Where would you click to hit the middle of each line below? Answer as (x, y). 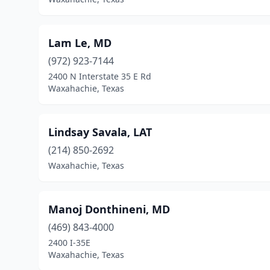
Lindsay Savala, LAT (100, 132)
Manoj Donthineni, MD (109, 209)
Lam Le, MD (80, 43)
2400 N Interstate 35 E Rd (100, 76)
